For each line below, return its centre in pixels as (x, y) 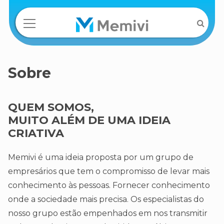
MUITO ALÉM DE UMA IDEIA (89, 120)
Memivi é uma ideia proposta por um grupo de (101, 157)
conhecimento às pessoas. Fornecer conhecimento (109, 185)
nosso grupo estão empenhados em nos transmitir (108, 213)
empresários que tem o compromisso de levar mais (109, 171)
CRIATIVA (36, 133)
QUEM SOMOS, (51, 107)
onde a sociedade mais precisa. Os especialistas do (106, 199)
